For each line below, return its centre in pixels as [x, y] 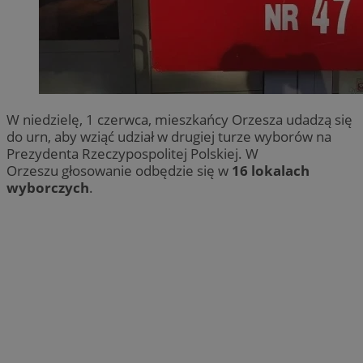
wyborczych [48, 187]
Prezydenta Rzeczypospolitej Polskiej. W [132, 153]
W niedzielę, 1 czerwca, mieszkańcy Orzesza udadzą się [179, 119]
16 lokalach [271, 170]
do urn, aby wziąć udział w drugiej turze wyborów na [169, 136]
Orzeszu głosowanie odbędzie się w [119, 170]
